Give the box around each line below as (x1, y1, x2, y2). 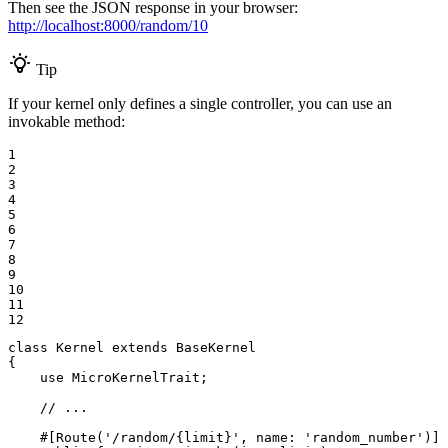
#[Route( (40, 429, 104, 445)
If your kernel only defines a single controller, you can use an (8, 94, 392, 112)
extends (112, 339, 168, 355)
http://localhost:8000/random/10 (8, 16, 208, 34)
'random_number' (304, 429, 424, 445)
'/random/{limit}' (104, 429, 240, 445)
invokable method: (8, 112, 125, 130)
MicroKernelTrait (72, 369, 200, 385)
